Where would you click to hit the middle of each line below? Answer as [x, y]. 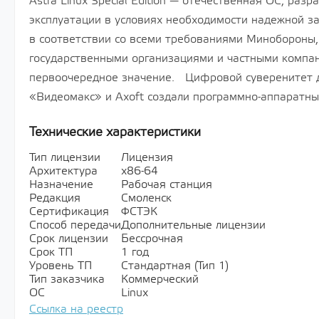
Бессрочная [152, 239]
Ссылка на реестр [76, 309]
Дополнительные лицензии [193, 225]
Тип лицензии [65, 158]
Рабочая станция [167, 185]
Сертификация [69, 212]
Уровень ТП [61, 266]
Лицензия [147, 158]
